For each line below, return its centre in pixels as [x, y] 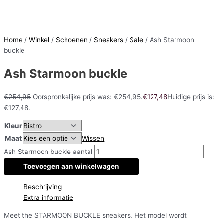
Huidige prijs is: [191, 97]
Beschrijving [43, 187]
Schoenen [72, 40]
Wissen [93, 139]
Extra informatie [48, 198]
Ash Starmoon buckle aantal [48, 152]
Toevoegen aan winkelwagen [71, 166]
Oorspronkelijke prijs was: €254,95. [88, 97]
